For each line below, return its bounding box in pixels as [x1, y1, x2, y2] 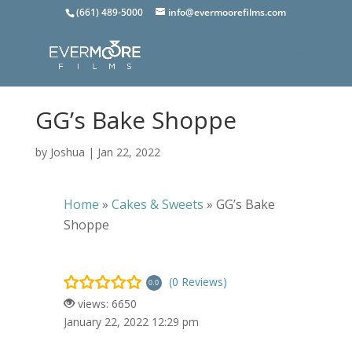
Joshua [49, 145, 85, 159]
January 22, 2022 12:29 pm [63, 314, 199, 329]
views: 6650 [74, 296, 137, 311]
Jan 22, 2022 [97, 145, 160, 159]
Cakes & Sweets [111, 196, 203, 213]
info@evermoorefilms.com [168, 5, 287, 19]
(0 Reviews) [168, 273, 227, 289]
